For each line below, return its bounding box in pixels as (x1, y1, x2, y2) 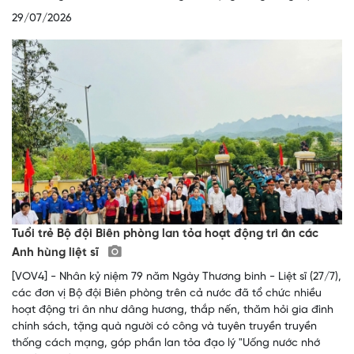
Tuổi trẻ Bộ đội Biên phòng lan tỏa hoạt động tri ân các (12, 228, 318, 241)
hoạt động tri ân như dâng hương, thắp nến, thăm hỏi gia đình (12, 304, 333, 317)
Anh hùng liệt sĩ (12, 247, 102, 260)
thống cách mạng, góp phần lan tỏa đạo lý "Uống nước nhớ (12, 337, 320, 350)
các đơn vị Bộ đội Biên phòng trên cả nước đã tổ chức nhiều (12, 288, 322, 300)
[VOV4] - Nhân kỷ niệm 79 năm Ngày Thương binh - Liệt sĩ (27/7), (12, 271, 341, 284)
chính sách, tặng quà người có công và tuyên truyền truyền (12, 321, 317, 333)
